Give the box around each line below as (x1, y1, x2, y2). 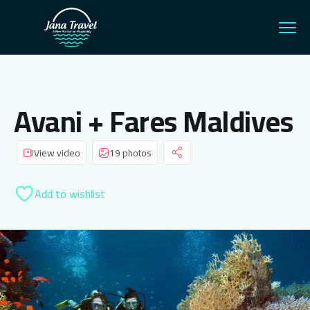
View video (34, 143, 80, 162)
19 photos (109, 143, 152, 162)
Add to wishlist (35, 183, 105, 205)
